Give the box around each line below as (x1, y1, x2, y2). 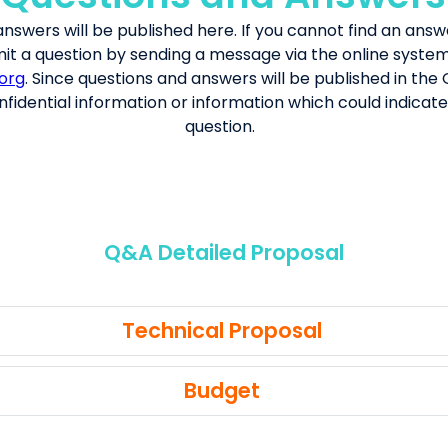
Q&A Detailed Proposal (104, 238, 344, 267)
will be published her (63, 19, 224, 42)
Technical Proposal (121, 316, 322, 345)
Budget (183, 376, 260, 405)
